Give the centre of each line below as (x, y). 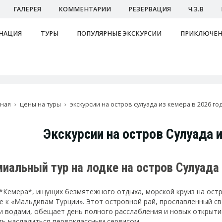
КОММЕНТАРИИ (85, 9)
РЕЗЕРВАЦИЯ (150, 9)
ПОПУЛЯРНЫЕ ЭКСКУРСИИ (119, 33)
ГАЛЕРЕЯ (27, 9)
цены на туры (40, 104)
